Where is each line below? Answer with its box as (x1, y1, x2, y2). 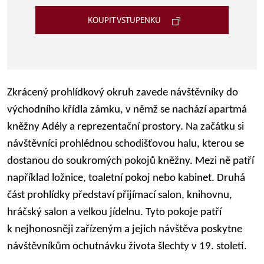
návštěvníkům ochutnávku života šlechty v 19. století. (7, 241, 247, 252)
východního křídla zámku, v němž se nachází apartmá (7, 104, 247, 115)
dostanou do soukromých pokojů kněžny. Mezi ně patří (7, 156, 254, 167)
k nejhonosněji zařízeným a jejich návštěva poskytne (7, 224, 242, 235)
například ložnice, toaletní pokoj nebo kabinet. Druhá (7, 173, 245, 184)
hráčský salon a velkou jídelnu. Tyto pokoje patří (7, 207, 222, 218)
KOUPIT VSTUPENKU (87, 14, 161, 25)
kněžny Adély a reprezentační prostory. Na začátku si (7, 121, 244, 133)
